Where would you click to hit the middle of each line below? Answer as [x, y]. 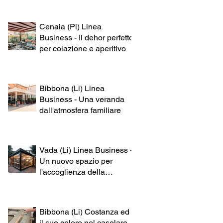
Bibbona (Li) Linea [72, 88]
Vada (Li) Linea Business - [86, 150]
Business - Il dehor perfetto [86, 37]
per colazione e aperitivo [83, 48]
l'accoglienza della [72, 172]
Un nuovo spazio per [76, 161]
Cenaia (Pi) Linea [70, 26]
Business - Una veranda [82, 99]
